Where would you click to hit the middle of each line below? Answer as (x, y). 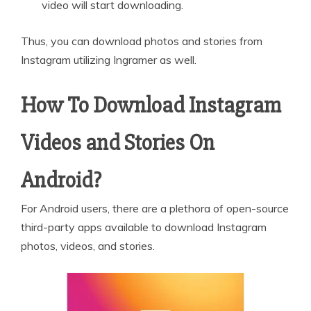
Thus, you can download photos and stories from (142, 41)
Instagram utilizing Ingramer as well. (109, 59)
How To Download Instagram (151, 105)
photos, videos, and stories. (88, 245)
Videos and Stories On (118, 142)
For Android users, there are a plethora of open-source (155, 208)
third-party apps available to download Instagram (144, 227)
